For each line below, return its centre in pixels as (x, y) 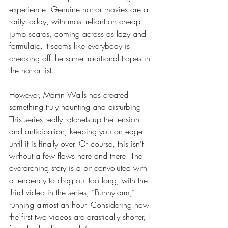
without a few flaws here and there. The (77, 156)
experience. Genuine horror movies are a (80, 9)
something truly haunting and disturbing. (78, 107)
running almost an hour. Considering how (80, 205)
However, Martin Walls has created (70, 95)
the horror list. (33, 70)
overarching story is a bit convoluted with (79, 168)
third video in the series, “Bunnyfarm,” (73, 193)
